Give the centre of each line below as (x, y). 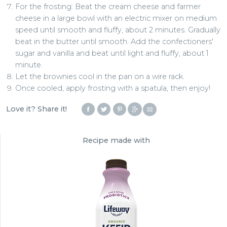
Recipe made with (117, 140)
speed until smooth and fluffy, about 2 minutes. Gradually (118, 30)
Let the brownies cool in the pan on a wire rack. (100, 77)
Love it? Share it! (36, 109)
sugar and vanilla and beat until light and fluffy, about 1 (112, 53)
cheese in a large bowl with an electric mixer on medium (116, 18)
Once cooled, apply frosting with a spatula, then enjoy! (113, 88)
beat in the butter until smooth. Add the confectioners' (115, 42)
